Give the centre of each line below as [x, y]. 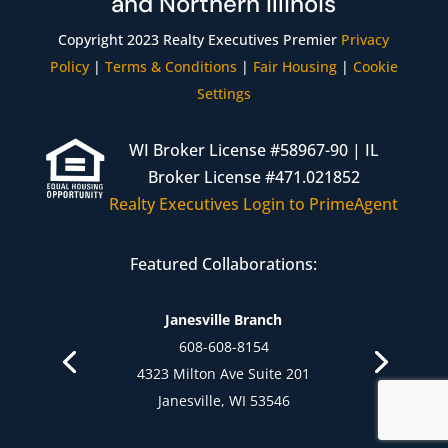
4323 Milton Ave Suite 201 [224, 374]
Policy [69, 67]
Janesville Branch [224, 320]
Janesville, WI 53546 [223, 401]
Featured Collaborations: [224, 264]
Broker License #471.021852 [253, 177]
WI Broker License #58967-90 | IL [253, 150]
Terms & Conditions [170, 67]
